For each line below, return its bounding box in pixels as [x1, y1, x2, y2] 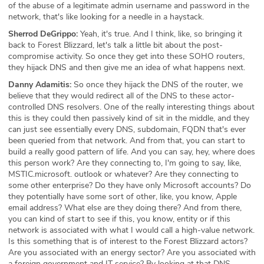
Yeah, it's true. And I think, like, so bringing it [78, 28, 242, 39]
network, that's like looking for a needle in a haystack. [8, 11, 204, 22]
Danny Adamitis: [8, 78, 71, 90]
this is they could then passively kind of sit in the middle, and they [8, 112, 249, 124]
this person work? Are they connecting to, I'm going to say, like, [8, 157, 241, 169]
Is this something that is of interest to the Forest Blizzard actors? [8, 235, 247, 247]
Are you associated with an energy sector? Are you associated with [8, 246, 256, 258]
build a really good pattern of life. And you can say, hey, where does [8, 146, 255, 157]
